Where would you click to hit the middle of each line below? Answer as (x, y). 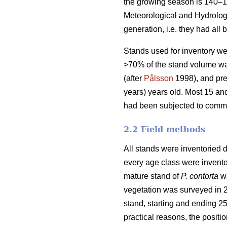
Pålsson (159, 78)
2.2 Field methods (164, 129)
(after (134, 78)
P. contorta (200, 176)
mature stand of (152, 176)
